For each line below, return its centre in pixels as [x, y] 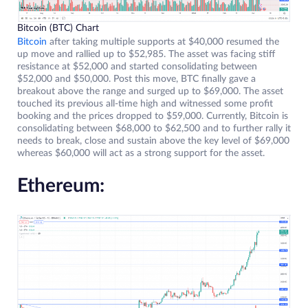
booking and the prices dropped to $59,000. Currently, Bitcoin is [153, 117]
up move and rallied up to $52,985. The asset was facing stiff [146, 55]
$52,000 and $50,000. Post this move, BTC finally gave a [136, 79]
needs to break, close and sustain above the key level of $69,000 [153, 141]
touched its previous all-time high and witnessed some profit [145, 104]
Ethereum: [61, 186]
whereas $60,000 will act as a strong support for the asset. [142, 154]
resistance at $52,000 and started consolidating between [137, 67]
